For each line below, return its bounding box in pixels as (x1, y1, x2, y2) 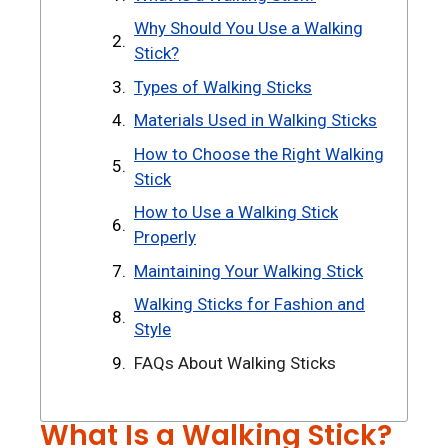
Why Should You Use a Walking (134, 18, 363, 39)
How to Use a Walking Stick (134, 202, 338, 223)
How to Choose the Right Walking (134, 143, 384, 164)
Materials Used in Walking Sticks (134, 110, 377, 131)
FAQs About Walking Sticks (134, 352, 336, 373)
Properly (134, 227, 196, 248)
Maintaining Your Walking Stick (134, 260, 363, 281)
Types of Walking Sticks (134, 76, 312, 97)
